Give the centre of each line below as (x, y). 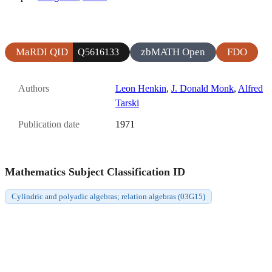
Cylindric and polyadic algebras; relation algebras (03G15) (108, 196)
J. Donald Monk (202, 88)
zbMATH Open (173, 52)
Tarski (127, 103)
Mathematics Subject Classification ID (95, 172)
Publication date (49, 124)
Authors (34, 88)
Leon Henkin (141, 88)
